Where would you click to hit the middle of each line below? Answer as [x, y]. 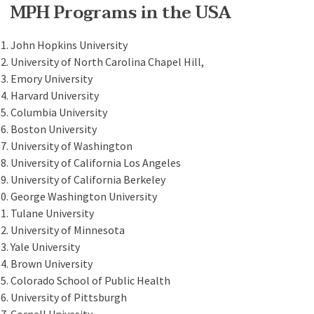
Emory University [52, 78]
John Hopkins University [69, 45]
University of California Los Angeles [96, 162]
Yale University [45, 246]
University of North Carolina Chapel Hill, [107, 61]
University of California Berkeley [88, 179]
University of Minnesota [68, 230]
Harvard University [55, 95]
